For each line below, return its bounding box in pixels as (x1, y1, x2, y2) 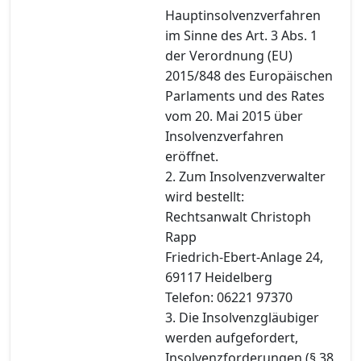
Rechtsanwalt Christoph (165, 207, 311, 226)
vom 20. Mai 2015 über (165, 106, 303, 125)
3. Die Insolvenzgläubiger (165, 308, 319, 326)
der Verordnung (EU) (165, 46, 293, 64)
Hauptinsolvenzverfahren (165, 6, 321, 24)
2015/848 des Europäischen (165, 66, 333, 85)
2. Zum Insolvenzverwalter (165, 167, 326, 185)
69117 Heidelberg (165, 268, 272, 286)
